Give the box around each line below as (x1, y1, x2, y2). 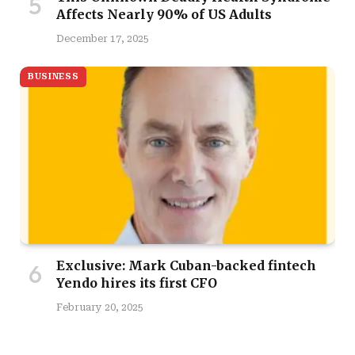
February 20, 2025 (56, 302, 143, 314)
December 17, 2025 (56, 33, 149, 45)
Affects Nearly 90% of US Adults (56, 6, 272, 23)
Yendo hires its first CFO (56, 275, 217, 292)
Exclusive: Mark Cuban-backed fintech (56, 258, 316, 274)
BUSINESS (28, 71, 79, 82)
